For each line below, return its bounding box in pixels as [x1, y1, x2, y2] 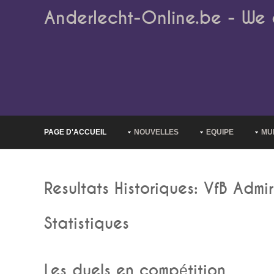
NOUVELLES [134, 128, 179, 136]
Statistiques [44, 216, 129, 232]
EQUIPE [206, 128, 234, 136]
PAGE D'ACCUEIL [44, 128, 106, 136]
